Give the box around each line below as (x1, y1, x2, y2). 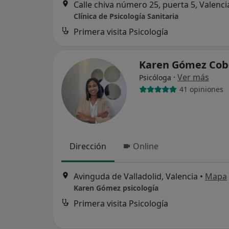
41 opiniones (179, 84, 223, 95)
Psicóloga (139, 72, 171, 82)
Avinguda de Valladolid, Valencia (74, 171, 198, 182)
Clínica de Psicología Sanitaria (74, 11, 178, 21)
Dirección (70, 140, 106, 152)
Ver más (177, 71, 209, 83)
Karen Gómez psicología (74, 183, 158, 193)
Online (133, 140, 158, 152)
